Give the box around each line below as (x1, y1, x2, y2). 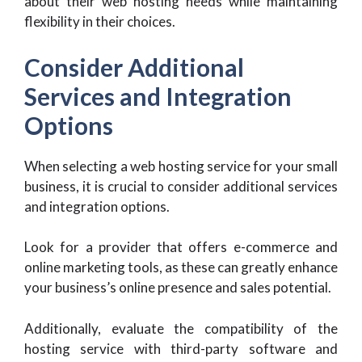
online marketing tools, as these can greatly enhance (24, 259, 338, 276)
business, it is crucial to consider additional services (24, 177, 338, 195)
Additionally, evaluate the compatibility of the (24, 319, 338, 337)
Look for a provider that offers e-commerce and (24, 238, 338, 255)
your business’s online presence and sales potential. (24, 279, 331, 296)
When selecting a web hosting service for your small (24, 157, 338, 175)
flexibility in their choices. (24, 13, 175, 30)
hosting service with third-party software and (24, 339, 338, 357)
